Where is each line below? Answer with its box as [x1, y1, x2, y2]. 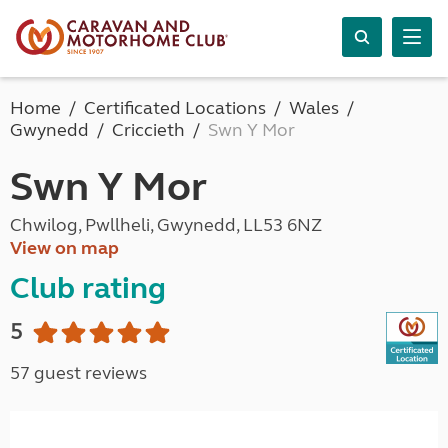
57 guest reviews [10, 362, 147, 384]
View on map [10, 237, 119, 259]
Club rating [10, 270, 166, 306]
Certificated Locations [84, 97, 266, 119]
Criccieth [112, 119, 185, 141]
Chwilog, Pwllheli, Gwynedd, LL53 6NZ [10, 214, 322, 236]
